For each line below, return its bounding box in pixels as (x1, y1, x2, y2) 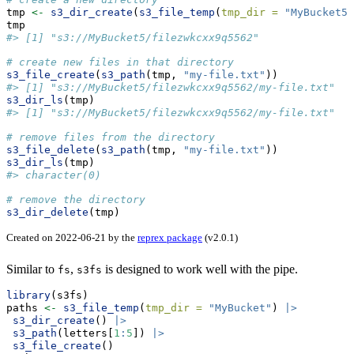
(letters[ (57, 326, 114, 339)
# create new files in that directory (6, 56, 234, 69)
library (6, 288, 51, 301)
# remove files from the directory (6, 131, 215, 144)
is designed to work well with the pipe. (102, 262, 298, 276)
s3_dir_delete (6, 206, 88, 219)
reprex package (137, 232, 202, 244)
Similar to (6, 262, 58, 276)
